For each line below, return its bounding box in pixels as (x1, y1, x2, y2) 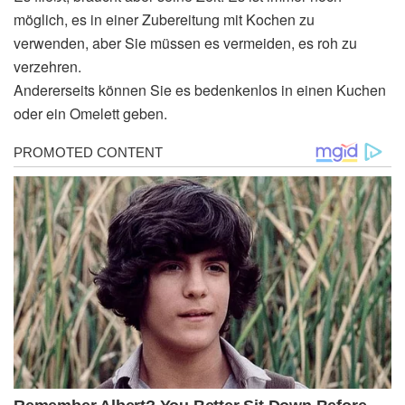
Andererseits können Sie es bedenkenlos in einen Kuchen (14, 79, 386, 100)
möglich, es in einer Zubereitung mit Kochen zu (14, 8, 315, 30)
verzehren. (14, 55, 81, 77)
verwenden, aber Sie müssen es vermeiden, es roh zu (14, 32, 357, 53)
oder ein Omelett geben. (14, 102, 167, 124)
